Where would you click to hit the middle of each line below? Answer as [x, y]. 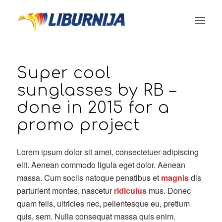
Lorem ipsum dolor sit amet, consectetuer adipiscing [108, 152]
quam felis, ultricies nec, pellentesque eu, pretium [103, 203]
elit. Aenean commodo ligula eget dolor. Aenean [101, 165]
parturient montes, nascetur [65, 190]
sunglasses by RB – [96, 90]
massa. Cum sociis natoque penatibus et [89, 177]
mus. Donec [168, 190]
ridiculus [130, 190]
